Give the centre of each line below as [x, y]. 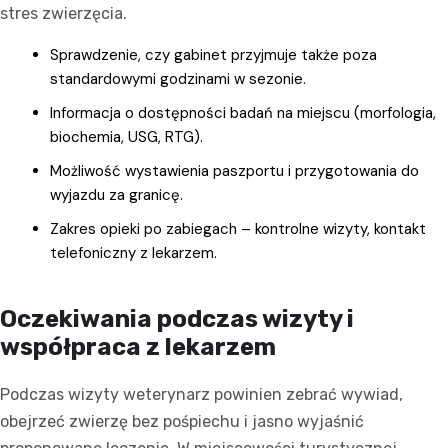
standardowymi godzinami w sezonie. [178, 78]
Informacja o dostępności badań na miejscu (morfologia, [243, 112]
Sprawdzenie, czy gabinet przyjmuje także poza [213, 54]
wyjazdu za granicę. [116, 194]
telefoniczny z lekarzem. [133, 252]
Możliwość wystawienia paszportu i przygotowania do [234, 170]
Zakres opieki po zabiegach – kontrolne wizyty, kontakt [238, 228]
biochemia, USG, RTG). [126, 136]
